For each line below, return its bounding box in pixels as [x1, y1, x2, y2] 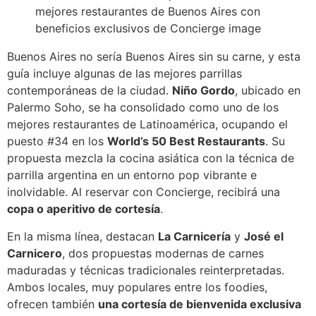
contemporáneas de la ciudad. [7, 83, 172, 98]
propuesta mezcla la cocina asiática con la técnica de [7, 151, 294, 166]
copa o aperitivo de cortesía [7, 202, 160, 217]
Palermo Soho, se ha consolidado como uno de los [7, 100, 279, 115]
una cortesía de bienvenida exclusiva [98, 296, 301, 311]
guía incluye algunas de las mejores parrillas [7, 66, 242, 81]
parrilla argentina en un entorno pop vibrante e [7, 168, 257, 183]
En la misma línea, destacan [7, 229, 158, 243]
